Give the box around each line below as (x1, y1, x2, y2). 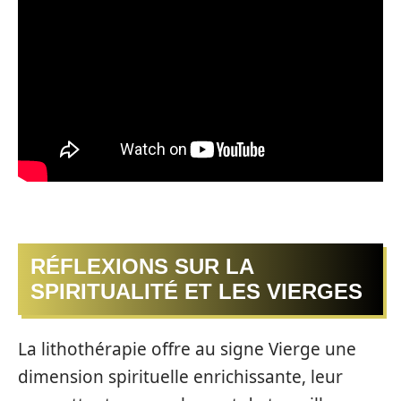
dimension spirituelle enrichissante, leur (18, 364, 343, 388)
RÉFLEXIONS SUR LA (30, 254, 254, 278)
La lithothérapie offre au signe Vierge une (18, 337, 356, 361)
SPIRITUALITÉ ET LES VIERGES (30, 279, 363, 303)
